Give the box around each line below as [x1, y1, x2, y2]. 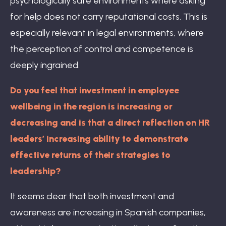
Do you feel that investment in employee [10, 84, 179, 96]
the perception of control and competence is [10, 43, 193, 54]
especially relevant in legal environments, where [10, 27, 204, 38]
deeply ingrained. [10, 59, 80, 71]
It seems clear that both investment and [10, 190, 174, 202]
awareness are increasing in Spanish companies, [10, 206, 206, 218]
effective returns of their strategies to [10, 149, 171, 160]
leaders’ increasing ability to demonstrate [10, 133, 188, 144]
